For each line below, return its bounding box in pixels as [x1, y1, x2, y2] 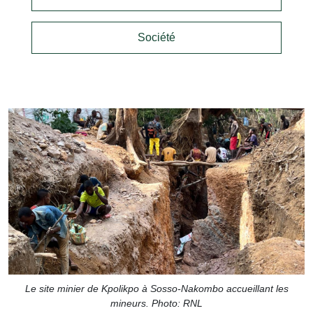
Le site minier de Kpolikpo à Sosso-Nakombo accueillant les [24, 283, 289, 295]
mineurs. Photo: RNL [110, 298, 203, 310]
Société [138, 31, 175, 43]
